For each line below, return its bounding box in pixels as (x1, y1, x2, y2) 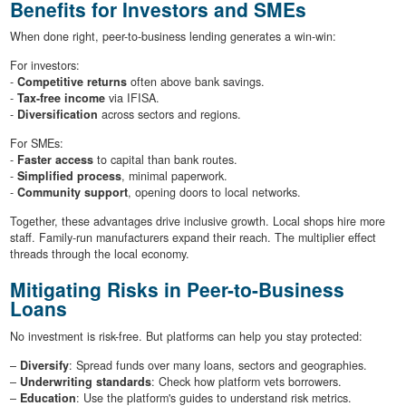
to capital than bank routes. (92, 151, 237, 169)
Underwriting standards (19, 372, 151, 390)
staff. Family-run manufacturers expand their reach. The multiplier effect (9, 229, 376, 246)
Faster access (16, 151, 93, 169)
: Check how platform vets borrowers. (150, 372, 342, 390)
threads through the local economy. (9, 246, 189, 263)
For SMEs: (9, 135, 63, 152)
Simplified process (16, 168, 121, 185)
